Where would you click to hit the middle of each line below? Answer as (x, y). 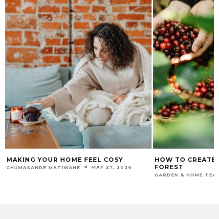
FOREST (169, 167)
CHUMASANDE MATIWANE (43, 167)
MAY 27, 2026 (112, 167)
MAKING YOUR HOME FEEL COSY (65, 159)
